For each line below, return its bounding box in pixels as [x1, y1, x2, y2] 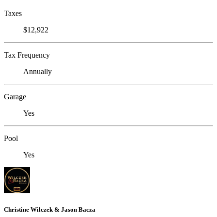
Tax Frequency [4, 50, 50, 59]
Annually [23, 67, 52, 76]
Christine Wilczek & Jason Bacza [4, 205, 95, 213]
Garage [4, 92, 26, 101]
